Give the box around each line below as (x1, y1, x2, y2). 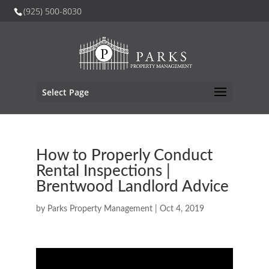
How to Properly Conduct (35, 148, 213, 163)
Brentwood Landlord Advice (35, 179, 229, 195)
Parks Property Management (47, 205, 153, 213)
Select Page (41, 86, 89, 98)
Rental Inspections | (35, 163, 171, 179)
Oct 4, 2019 (159, 205, 204, 213)
